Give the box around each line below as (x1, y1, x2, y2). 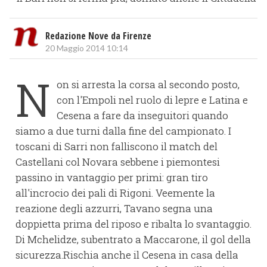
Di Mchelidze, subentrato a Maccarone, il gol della (15, 232, 251, 246)
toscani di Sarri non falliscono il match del (15, 139, 218, 153)
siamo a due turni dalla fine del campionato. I (15, 123, 231, 138)
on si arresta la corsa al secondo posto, (57, 77, 240, 91)
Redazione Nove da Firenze (45, 29, 151, 42)
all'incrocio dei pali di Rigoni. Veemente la (15, 185, 215, 200)
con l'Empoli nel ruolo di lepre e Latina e (57, 92, 248, 107)
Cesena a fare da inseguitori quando (57, 108, 228, 122)
